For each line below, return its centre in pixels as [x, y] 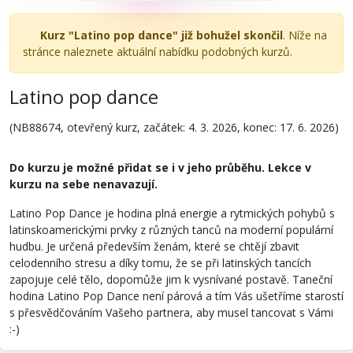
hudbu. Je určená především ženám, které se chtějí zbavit [154, 246]
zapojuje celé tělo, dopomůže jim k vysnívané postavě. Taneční [171, 279]
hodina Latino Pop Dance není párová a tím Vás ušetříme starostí [176, 295]
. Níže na [305, 35]
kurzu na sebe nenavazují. [85, 184]
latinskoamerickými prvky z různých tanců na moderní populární [171, 229]
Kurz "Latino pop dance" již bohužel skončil [161, 35]
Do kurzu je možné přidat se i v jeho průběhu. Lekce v [160, 167]
